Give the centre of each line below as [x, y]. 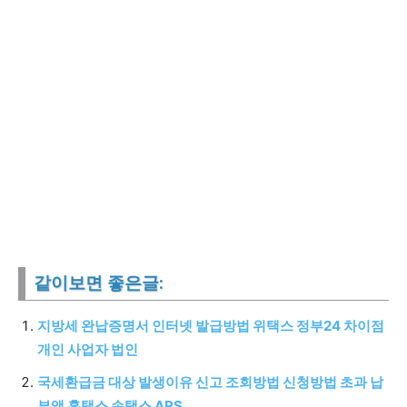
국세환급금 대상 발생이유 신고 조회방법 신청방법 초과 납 [210, 382]
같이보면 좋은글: [99, 283]
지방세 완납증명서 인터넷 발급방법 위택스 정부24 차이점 [211, 326]
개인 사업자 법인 [88, 349]
